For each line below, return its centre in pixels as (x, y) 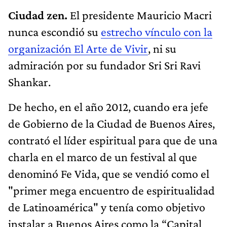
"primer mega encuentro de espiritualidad (111, 190)
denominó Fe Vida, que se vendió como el (109, 173)
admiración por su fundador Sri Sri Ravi (104, 65)
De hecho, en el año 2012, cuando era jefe (108, 106)
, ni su (162, 48)
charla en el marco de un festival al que (103, 157)
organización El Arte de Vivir (78, 48)
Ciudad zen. (39, 15)
